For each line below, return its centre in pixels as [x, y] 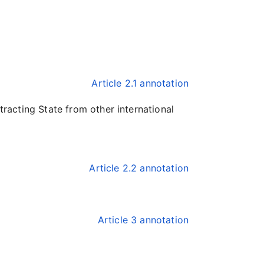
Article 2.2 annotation [139, 168]
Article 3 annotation [143, 220]
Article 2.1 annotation [140, 83]
